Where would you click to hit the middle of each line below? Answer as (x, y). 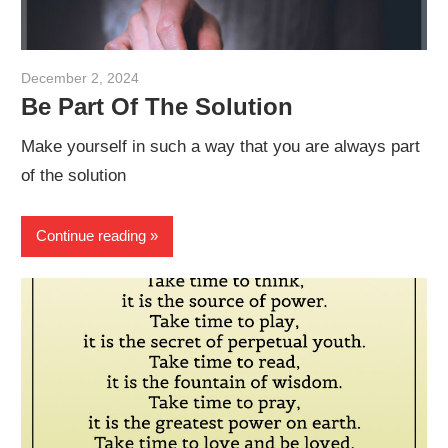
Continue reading (91, 236)
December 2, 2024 (80, 77)
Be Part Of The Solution (157, 106)
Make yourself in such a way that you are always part (221, 147)
